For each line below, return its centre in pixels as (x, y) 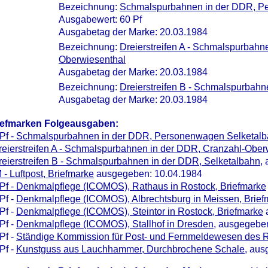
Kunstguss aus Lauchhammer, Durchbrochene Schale (130, 249)
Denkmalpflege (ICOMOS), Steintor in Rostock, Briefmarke (140, 211)
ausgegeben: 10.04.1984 (148, 174)
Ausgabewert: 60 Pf (100, 19)
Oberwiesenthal (92, 60)
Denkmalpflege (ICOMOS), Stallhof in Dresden (115, 224)
